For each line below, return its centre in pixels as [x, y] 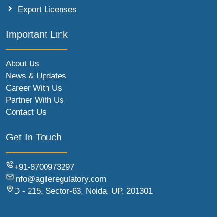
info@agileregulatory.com [60, 179]
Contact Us [26, 112]
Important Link [37, 34]
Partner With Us [35, 100]
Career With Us [34, 88]
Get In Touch [34, 137]
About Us [23, 64]
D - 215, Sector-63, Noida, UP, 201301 [83, 191]
